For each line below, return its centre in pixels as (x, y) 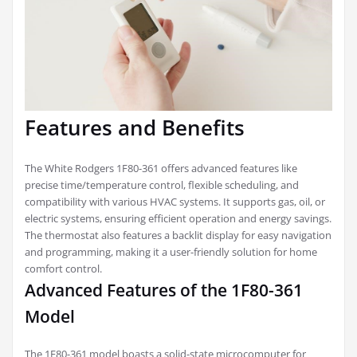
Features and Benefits (135, 127)
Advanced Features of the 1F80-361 (164, 290)
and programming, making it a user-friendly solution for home (171, 252)
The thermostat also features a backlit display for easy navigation (178, 235)
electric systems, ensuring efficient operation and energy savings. (178, 218)
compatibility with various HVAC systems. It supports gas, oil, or (175, 202)
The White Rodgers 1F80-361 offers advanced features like (161, 168)
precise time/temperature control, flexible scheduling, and (162, 185)
